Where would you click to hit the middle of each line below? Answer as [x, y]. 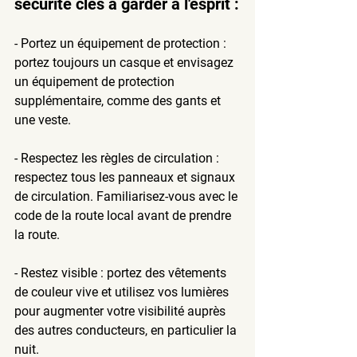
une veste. [43, 120]
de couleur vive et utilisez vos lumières [123, 292]
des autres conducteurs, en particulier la [127, 330]
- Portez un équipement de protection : [122, 43]
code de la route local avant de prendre [124, 215]
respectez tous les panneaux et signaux [126, 177]
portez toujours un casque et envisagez [126, 62]
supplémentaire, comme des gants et [119, 100]
